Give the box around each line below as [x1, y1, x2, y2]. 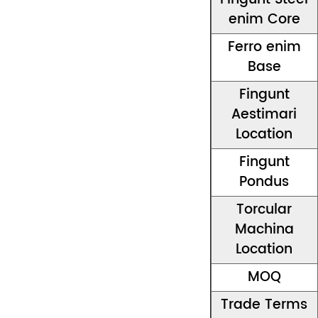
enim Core [228, 8, 300, 31]
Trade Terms [221, 293, 308, 316]
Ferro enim [227, 35, 301, 58]
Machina [234, 218, 294, 241]
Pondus [239, 170, 290, 193]
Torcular [236, 198, 292, 221]
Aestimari [231, 103, 297, 126]
